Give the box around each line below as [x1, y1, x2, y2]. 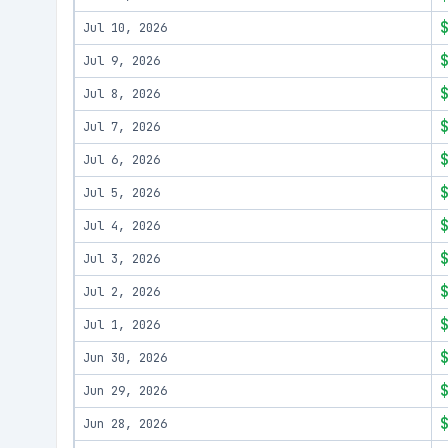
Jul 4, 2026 [83, 218, 160, 234]
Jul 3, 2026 [83, 251, 160, 267]
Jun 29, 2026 [83, 383, 167, 399]
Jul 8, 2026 [83, 86, 160, 102]
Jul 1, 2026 [83, 317, 160, 333]
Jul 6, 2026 [83, 152, 160, 168]
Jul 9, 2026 [83, 53, 160, 69]
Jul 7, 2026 [83, 119, 160, 135]
